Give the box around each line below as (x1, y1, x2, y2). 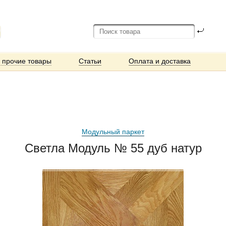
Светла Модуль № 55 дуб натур (24, 141, 202, 155)
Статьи (79, 57, 102, 65)
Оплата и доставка (129, 57, 191, 65)
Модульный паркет (82, 128, 144, 136)
